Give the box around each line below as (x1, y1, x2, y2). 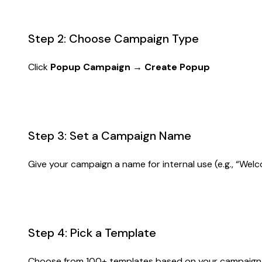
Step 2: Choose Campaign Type (28, 30, 199, 46)
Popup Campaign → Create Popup (50, 60, 210, 73)
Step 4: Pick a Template (28, 225, 156, 240)
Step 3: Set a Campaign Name (28, 127, 191, 143)
